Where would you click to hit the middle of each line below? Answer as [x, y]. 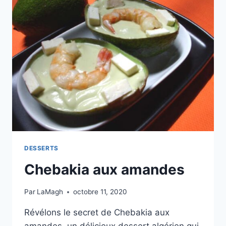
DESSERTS [41, 148]
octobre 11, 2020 [100, 192]
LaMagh [50, 192]
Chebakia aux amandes [104, 169]
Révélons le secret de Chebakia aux [97, 213]
